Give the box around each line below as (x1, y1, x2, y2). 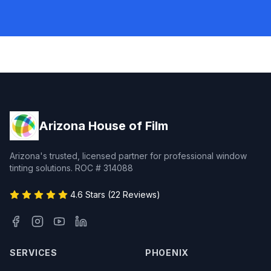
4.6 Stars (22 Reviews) (70, 189, 160, 200)
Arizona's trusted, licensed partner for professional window (10, 151, 247, 161)
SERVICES (10, 247, 57, 258)
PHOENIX (145, 247, 189, 258)
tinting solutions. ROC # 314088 (10, 163, 133, 173)
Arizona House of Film (39, 119, 168, 133)
